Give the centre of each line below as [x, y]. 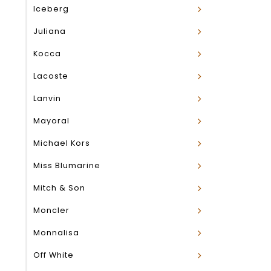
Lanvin [47, 98]
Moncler [51, 210]
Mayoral [51, 121]
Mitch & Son [59, 188]
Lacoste [51, 76]
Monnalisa [56, 233]
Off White [54, 255]
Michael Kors [62, 143]
